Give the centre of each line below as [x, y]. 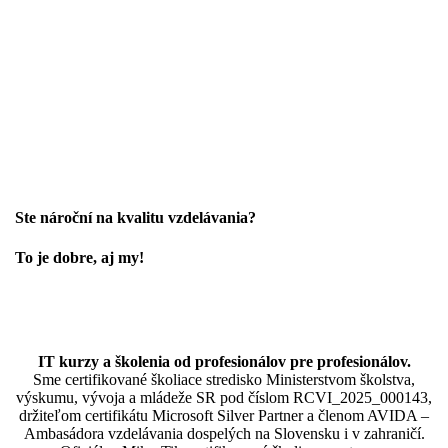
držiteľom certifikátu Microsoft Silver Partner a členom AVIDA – [224, 415]
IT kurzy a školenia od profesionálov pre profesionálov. [224, 361]
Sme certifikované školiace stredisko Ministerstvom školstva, [224, 379]
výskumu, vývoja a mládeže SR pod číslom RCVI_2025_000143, [224, 397]
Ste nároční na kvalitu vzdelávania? [135, 218]
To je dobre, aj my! [79, 257]
